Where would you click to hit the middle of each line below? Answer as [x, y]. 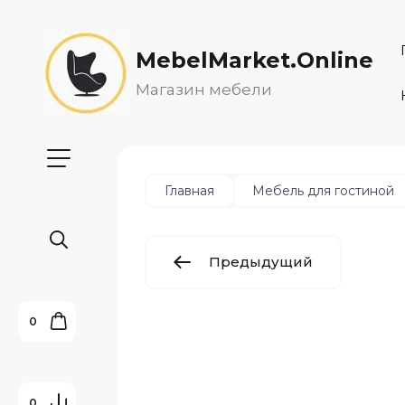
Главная [189, 191]
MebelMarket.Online [254, 60]
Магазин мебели [204, 89]
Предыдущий [261, 262]
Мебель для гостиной [323, 191]
